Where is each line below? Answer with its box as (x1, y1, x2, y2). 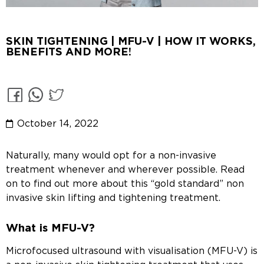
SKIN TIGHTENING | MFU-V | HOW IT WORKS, (6, 37, 256, 48)
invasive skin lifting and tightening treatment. (6, 193, 220, 203)
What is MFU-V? (6, 222, 95, 234)
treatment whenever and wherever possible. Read (6, 164, 245, 174)
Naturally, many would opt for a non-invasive (6, 150, 216, 160)
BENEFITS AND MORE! (6, 47, 131, 58)
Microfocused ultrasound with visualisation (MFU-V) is (6, 246, 258, 256)
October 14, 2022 (17, 118, 98, 128)
